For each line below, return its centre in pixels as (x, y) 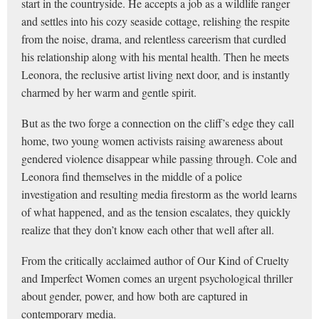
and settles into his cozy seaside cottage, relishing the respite (156, 21)
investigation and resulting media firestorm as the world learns (159, 194)
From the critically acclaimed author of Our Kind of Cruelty (155, 260)
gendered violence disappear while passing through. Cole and (159, 158)
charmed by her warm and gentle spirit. (109, 92)
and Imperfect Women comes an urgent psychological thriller (157, 278)
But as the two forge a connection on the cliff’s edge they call (158, 122)
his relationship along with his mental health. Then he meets (155, 56)
